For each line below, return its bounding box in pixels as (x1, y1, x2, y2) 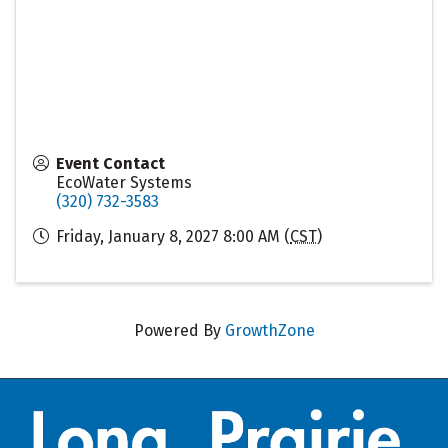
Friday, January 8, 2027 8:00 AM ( (56, 227, 290, 247)
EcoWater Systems (56, 173, 192, 193)
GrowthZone (224, 321, 315, 341)
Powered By (133, 321, 225, 341)
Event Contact (56, 154, 165, 174)
